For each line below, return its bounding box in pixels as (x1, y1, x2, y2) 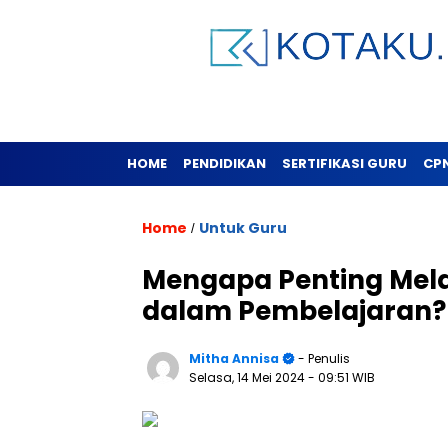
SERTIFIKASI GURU (282, 154, 407, 173)
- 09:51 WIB (308, 369, 375, 386)
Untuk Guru (199, 218, 287, 238)
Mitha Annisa (189, 350, 279, 367)
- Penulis (295, 350, 350, 367)
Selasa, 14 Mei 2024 (189, 369, 308, 386)
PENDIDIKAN (183, 154, 266, 173)
